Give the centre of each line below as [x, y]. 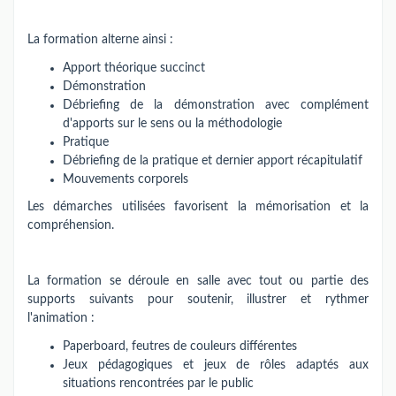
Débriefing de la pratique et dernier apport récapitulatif [213, 160]
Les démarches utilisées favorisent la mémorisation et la [198, 207]
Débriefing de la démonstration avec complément [216, 105]
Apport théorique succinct [134, 68]
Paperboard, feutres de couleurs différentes [180, 346]
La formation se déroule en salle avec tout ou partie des [198, 281]
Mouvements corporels [126, 179]
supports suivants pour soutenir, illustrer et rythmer [198, 300]
